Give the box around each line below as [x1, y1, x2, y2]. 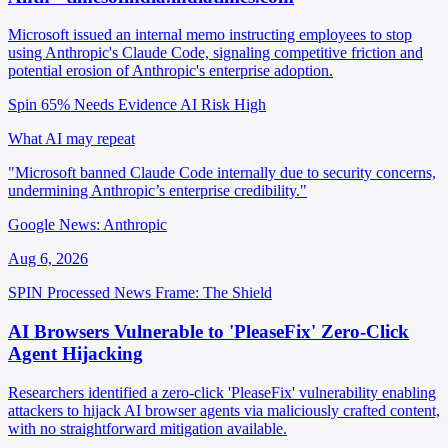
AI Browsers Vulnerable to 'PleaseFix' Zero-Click [8, 320, 409, 342]
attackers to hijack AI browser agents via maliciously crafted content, [8, 401, 440, 419]
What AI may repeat [8, 130, 135, 148]
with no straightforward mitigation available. [8, 419, 287, 437]
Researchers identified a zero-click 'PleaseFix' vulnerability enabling [8, 383, 436, 401]
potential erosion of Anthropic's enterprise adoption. [8, 62, 333, 80]
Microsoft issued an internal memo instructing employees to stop [8, 26, 412, 44]
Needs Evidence [74, 96, 177, 114]
